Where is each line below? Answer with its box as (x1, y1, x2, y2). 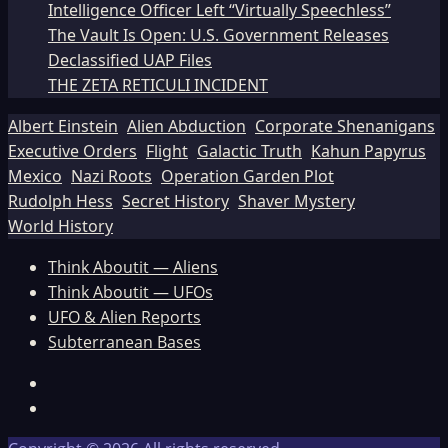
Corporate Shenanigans (255, 115, 435, 138)
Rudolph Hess (8, 190, 113, 213)
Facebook (47, 371, 119, 394)
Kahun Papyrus (311, 140, 426, 163)
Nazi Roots (71, 165, 152, 188)
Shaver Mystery (238, 190, 355, 213)
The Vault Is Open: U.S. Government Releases (48, 24, 389, 47)
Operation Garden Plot (161, 165, 334, 188)
